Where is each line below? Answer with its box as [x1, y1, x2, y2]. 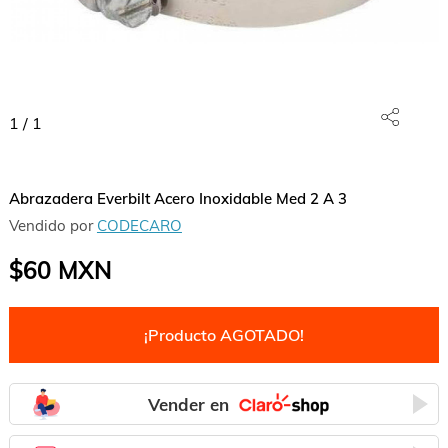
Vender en [148, 393, 230, 415]
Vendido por [8, 216, 97, 235]
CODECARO [96, 216, 182, 235]
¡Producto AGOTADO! [143, 325, 304, 345]
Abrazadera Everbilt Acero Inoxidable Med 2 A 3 [8, 189, 347, 208]
